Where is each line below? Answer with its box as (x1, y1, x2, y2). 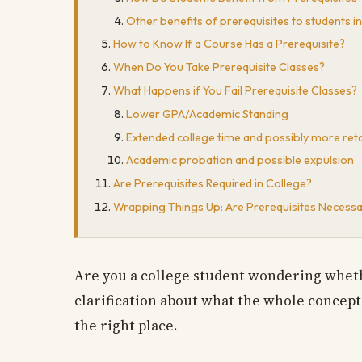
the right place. (74, 315, 178, 335)
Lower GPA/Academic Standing (126, 106, 288, 121)
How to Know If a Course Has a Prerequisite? (113, 36, 345, 52)
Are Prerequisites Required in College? (113, 176, 312, 192)
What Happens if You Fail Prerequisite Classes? (113, 82, 357, 98)
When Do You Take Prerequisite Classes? (113, 60, 325, 75)
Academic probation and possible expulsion (126, 153, 354, 168)
